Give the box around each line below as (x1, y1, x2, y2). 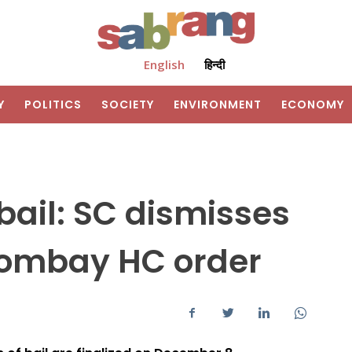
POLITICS (24, 97, 82, 113)
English (143, 57, 185, 73)
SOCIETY (101, 97, 154, 113)
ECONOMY (281, 97, 344, 113)
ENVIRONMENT (174, 97, 262, 113)
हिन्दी (203, 57, 225, 73)
